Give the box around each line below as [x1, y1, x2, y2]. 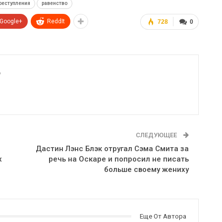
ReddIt [47, 17, 65, 25]
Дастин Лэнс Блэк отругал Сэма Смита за [35, 144, 189, 153]
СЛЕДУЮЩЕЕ [135, 131, 178, 139]
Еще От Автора [139, 212, 186, 220]
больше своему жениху [104, 165, 189, 174]
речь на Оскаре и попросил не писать [48, 154, 189, 164]
